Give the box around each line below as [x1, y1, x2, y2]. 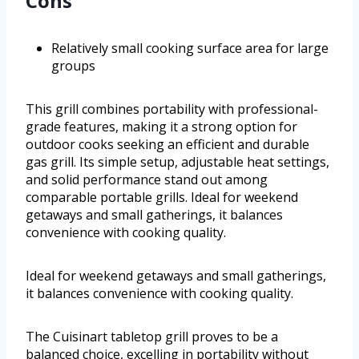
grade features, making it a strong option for [26, 118, 297, 136]
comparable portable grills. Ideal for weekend [26, 188, 298, 207]
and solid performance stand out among [26, 171, 268, 189]
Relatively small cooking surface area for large [51, 39, 329, 58]
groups [51, 57, 95, 75]
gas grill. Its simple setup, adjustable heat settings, [26, 153, 329, 171]
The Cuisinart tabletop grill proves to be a [26, 328, 278, 346]
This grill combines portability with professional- [26, 100, 318, 119]
